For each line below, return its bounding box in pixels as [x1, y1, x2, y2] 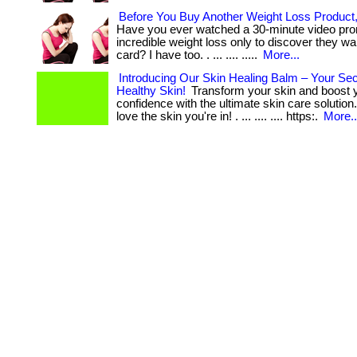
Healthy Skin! [116, 84, 186, 97]
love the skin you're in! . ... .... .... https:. [116, 110, 321, 123]
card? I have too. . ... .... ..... [116, 49, 261, 61]
